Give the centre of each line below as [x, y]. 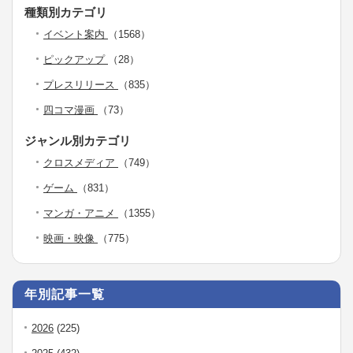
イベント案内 [76, 34]
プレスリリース [81, 84]
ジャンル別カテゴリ [78, 140]
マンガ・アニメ [81, 213]
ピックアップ [76, 59]
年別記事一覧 [65, 294]
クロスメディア [81, 162]
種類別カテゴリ [66, 12]
